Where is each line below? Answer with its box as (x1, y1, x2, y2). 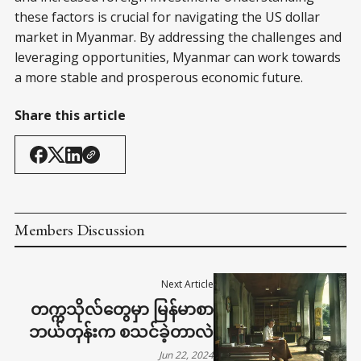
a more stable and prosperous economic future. (15, 68, 303, 87)
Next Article (161, 277, 214, 292)
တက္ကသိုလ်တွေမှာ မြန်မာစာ (31, 300, 214, 320)
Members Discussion (15, 219, 145, 241)
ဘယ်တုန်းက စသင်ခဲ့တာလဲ (29, 322, 214, 342)
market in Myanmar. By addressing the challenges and (15, 28, 342, 47)
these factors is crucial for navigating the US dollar (15, 8, 320, 27)
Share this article (15, 106, 126, 125)
